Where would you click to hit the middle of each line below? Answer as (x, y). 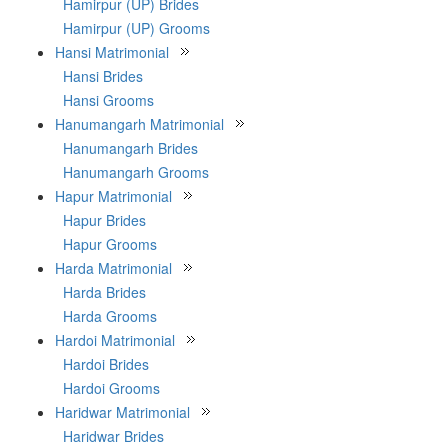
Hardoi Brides (106, 364)
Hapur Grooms (110, 244)
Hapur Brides (104, 220)
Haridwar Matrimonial (122, 412)
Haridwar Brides (113, 436)
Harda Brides (104, 292)
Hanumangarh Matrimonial (139, 124)
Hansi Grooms (108, 100)
